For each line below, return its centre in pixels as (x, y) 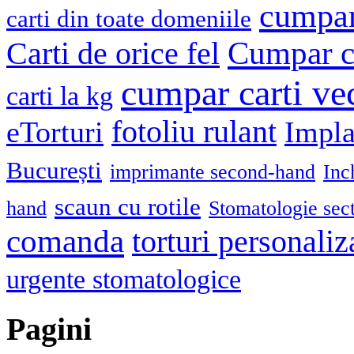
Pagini (49, 330)
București (54, 171)
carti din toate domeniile (129, 19)
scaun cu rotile (128, 207)
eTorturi (55, 132)
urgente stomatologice (124, 279)
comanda (65, 242)
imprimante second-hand (213, 172)
